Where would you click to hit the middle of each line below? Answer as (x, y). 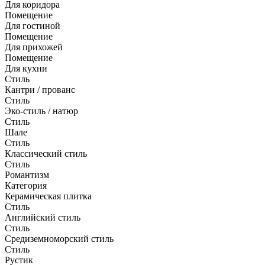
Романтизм (27, 174)
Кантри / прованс (40, 89)
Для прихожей (34, 47)
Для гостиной (33, 25)
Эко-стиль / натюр (41, 111)
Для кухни (26, 68)
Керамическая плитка (48, 196)
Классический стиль (46, 153)
